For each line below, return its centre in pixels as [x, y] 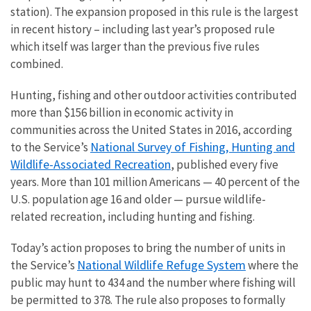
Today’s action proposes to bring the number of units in [148, 247]
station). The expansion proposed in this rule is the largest [154, 11]
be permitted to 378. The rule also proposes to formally [148, 300]
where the [272, 265]
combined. [37, 64]
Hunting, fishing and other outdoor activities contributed [154, 95]
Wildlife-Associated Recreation [91, 164]
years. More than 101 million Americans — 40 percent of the [155, 182]
